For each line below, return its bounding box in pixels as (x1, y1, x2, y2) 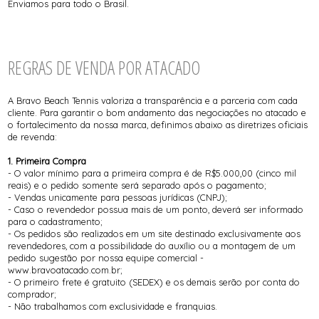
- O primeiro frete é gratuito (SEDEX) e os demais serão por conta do (8, 276, 300, 288)
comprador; (8, 288, 57, 300)
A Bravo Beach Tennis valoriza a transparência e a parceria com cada (8, 95, 298, 107)
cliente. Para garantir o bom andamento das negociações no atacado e (8, 107, 307, 119)
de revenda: (8, 131, 58, 143)
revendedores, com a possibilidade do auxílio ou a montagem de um (8, 240, 296, 252)
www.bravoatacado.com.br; (8, 264, 123, 276)
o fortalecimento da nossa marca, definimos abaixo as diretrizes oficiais (8, 119, 308, 131)
